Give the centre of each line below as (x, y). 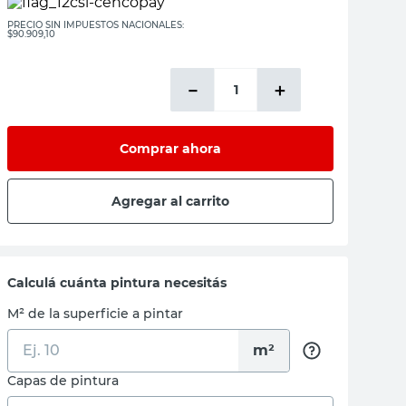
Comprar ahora (170, 148)
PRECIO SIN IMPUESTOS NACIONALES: (96, 25)
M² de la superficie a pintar (95, 314)
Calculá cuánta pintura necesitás (117, 283)
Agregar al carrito (170, 201)
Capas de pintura (63, 381)
